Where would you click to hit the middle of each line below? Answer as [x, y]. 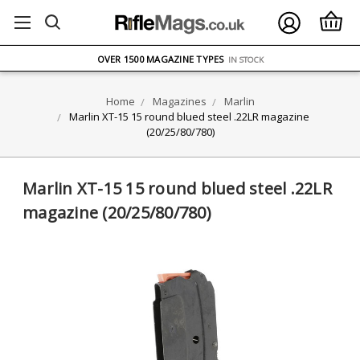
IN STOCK [245, 59]
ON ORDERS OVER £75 [222, 36]
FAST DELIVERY [205, 83]
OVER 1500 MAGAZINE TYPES [161, 59]
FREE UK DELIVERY [134, 35]
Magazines [179, 101]
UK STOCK [150, 82]
